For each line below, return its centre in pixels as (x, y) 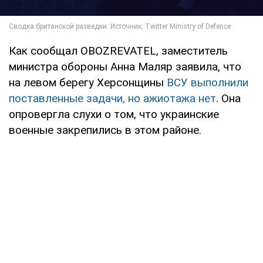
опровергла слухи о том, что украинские (114, 114)
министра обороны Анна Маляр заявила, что (125, 66)
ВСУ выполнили (208, 82)
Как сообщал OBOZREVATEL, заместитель (118, 50)
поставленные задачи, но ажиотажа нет (112, 98)
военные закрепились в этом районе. (105, 130)
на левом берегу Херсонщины (88, 82)
